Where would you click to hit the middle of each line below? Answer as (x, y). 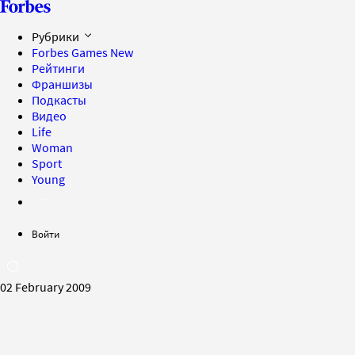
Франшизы (62, 84)
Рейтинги (58, 68)
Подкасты (59, 100)
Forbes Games (71, 52)
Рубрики (57, 36)
